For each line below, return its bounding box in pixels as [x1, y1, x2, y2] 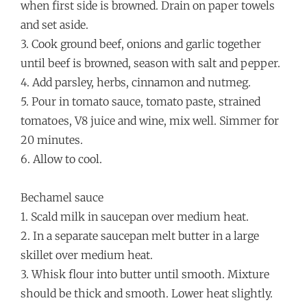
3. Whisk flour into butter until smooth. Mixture [21, 267, 269, 282]
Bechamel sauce [21, 191, 103, 205]
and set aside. [21, 18, 88, 32]
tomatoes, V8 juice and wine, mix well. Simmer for [21, 114, 279, 128]
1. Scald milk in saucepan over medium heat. [21, 210, 249, 224]
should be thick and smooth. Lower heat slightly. [21, 286, 273, 301]
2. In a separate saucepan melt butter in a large [21, 229, 259, 243]
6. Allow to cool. [21, 152, 102, 167]
